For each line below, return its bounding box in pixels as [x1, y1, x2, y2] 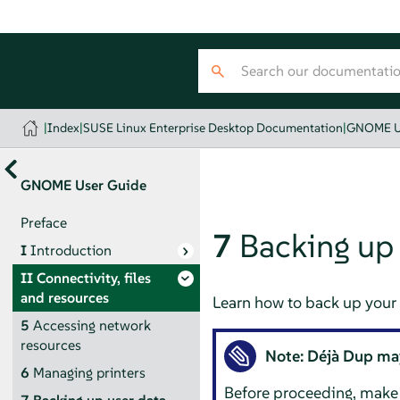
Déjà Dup [307, 346, 374, 367]
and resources [20, 287, 109, 307]
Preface [20, 212, 67, 232]
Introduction [29, 240, 112, 260]
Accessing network [32, 315, 151, 335]
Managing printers [32, 362, 146, 382]
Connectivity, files [36, 268, 151, 287]
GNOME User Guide [20, 176, 146, 194]
